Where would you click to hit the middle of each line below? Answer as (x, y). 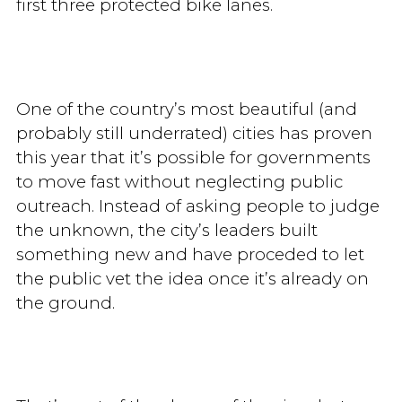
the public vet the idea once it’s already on (192, 278)
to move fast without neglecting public (179, 181)
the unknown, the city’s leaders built (166, 230)
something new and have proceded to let (190, 254)
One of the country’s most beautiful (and (186, 109)
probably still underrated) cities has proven (194, 133)
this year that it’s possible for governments (193, 157)
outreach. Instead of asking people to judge (197, 205)
